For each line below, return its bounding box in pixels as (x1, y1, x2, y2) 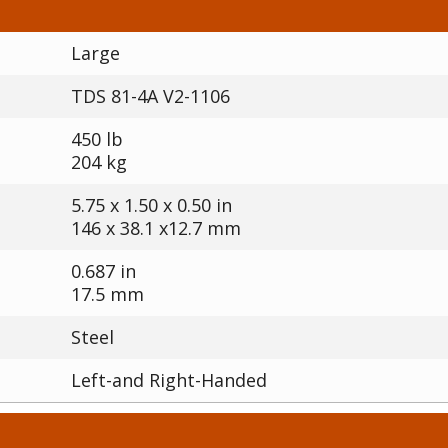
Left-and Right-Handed (71, 368, 267, 392)
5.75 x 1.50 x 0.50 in (71, 193, 232, 217)
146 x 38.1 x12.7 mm (71, 216, 241, 240)
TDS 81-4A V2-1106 (71, 84, 230, 108)
